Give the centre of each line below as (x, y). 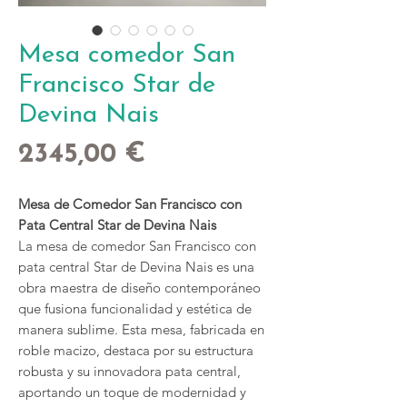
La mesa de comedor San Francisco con (137, 246)
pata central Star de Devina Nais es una (136, 267)
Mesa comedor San (127, 55)
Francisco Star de (117, 85)
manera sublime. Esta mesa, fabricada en (141, 329)
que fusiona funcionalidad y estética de (135, 308)
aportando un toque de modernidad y (132, 392)
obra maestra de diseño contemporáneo (139, 288)
